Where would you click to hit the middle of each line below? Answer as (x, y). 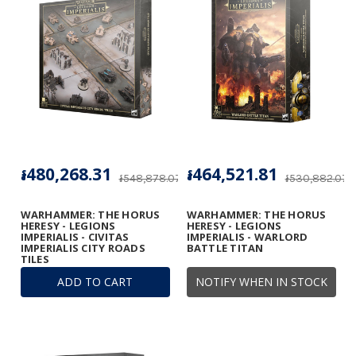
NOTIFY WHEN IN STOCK (261, 281)
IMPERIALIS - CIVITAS (75, 237)
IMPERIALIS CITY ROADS (83, 248)
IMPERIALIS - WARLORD (247, 237)
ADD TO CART (95, 281)
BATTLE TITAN (225, 248)
